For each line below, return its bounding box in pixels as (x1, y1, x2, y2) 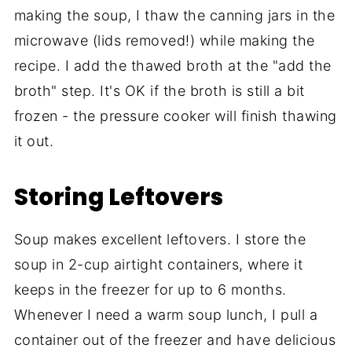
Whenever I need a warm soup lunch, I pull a (13, 306, 318, 323)
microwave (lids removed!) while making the (13, 31, 315, 49)
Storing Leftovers (13, 180, 223, 213)
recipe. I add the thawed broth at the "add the (13, 57, 332, 74)
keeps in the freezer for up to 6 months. (13, 280, 287, 298)
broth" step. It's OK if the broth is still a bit (13, 82, 305, 99)
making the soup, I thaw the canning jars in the (13, 6, 335, 24)
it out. (13, 132, 54, 149)
